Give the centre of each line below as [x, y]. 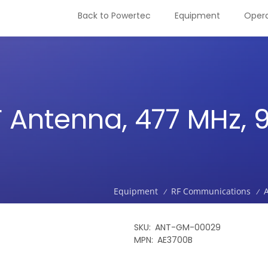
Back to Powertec [114, 16]
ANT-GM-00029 [188, 227]
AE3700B [175, 240]
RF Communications [211, 191]
